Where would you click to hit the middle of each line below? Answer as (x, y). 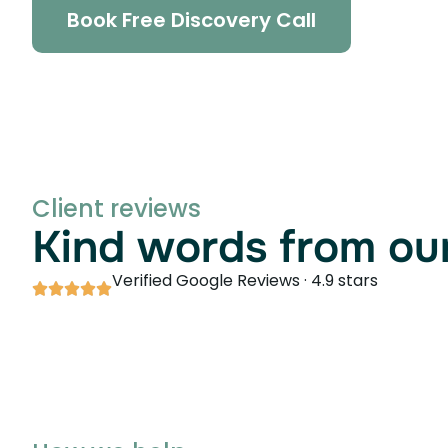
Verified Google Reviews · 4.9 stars (245, 280)
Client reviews (116, 208)
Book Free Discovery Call (191, 20)
